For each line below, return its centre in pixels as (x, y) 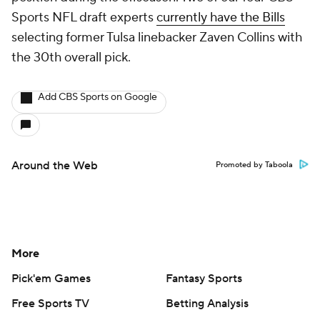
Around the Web (55, 166)
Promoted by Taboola (254, 165)
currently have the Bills (221, 17)
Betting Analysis (207, 304)
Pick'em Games (51, 279)
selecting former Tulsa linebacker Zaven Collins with (157, 37)
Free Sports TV (50, 304)
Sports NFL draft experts (84, 17)
